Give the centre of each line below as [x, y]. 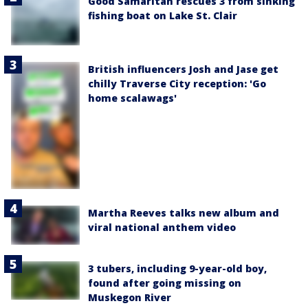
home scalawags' [132, 98]
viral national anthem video [162, 228]
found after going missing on [165, 283]
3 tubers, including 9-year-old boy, [177, 268]
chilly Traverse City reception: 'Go [177, 83]
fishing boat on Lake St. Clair [163, 15]
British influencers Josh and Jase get [183, 69]
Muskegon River [130, 297]
